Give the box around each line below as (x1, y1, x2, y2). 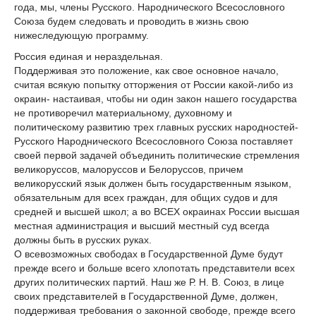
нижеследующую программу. (14, 29, 149, 41)
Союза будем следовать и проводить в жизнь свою (14, 15, 249, 27)
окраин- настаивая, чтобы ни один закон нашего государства (14, 92, 297, 104)
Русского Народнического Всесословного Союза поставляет (14, 135, 293, 147)
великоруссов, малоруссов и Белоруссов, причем (14, 163, 243, 175)
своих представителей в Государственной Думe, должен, (14, 290, 278, 302)
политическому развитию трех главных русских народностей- (14, 121, 298, 133)
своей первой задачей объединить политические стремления (14, 149, 300, 161)
